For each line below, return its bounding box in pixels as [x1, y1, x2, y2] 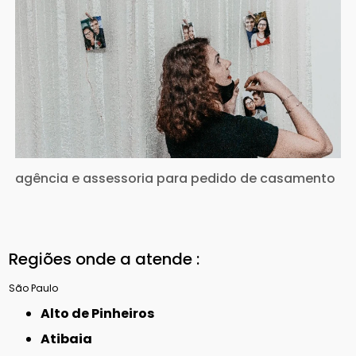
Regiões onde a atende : [9, 248, 200, 271]
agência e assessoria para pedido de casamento [15, 169, 336, 188]
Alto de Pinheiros [50, 304, 155, 323]
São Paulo [9, 281, 59, 296]
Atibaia [50, 330, 93, 349]
